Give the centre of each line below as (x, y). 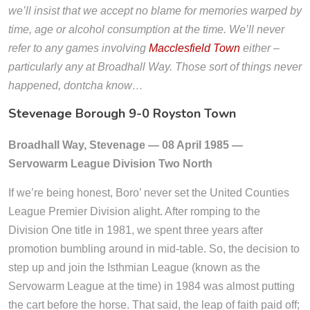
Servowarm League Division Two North (110, 164)
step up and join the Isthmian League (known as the (134, 267)
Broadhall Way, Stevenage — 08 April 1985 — (126, 145)
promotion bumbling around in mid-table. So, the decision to (154, 249)
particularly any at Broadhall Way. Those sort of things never (155, 67)
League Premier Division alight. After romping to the (134, 211)
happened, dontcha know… (76, 85)
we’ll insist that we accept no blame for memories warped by (155, 11)
